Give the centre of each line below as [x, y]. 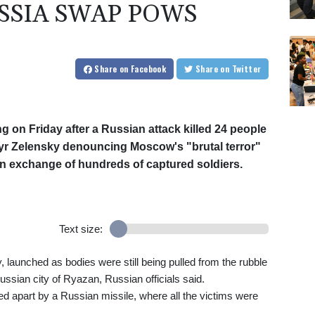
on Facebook [143, 69]
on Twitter [246, 69]
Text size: [81, 229]
